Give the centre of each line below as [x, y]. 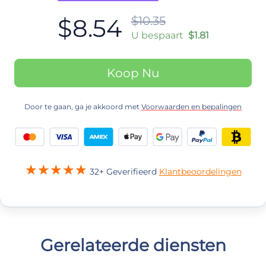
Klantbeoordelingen [200, 172]
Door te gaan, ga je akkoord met [83, 106]
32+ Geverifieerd [124, 172]
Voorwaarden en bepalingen [191, 106]
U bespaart [157, 36]
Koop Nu [133, 73]
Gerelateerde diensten [133, 246]
